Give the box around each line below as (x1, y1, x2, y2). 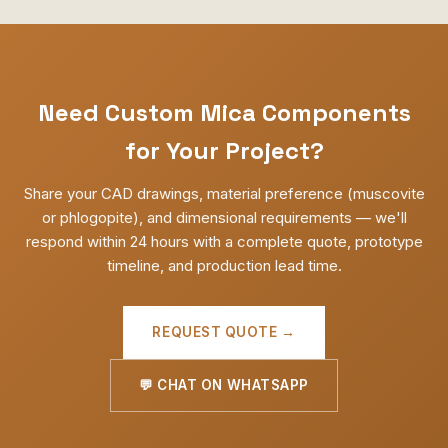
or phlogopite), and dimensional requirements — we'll (41, 207, 407, 227)
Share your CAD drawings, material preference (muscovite (23, 183, 425, 203)
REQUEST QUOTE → (152, 323, 296, 340)
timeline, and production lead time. (106, 255, 342, 275)
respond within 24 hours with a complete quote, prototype (25, 231, 423, 251)
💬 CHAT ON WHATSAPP (139, 376, 309, 393)
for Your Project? (124, 134, 324, 166)
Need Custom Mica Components (37, 96, 411, 128)
